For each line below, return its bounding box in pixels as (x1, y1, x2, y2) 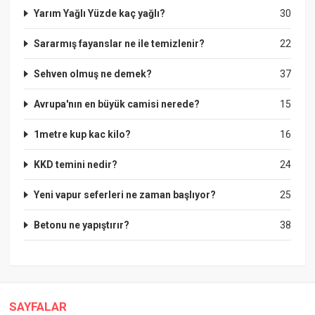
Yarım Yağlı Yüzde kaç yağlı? (34, 8, 166, 20)
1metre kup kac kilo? (34, 129, 131, 141)
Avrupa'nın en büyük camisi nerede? (34, 98, 200, 110)
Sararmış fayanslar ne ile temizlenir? (34, 38, 205, 50)
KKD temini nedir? (34, 159, 118, 171)
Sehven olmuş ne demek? (34, 68, 153, 80)
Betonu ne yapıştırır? (34, 219, 130, 231)
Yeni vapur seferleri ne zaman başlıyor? (34, 189, 217, 201)
